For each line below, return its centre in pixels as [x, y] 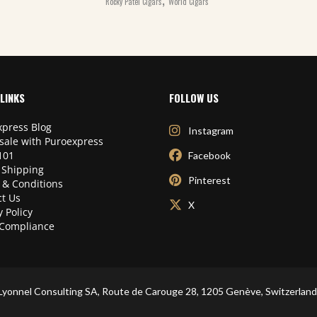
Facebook [209, 156]
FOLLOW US [194, 98]
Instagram [211, 131]
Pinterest [209, 180]
